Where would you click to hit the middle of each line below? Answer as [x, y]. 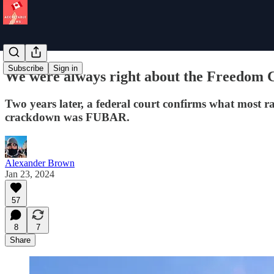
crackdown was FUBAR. [67, 117]
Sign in [65, 68]
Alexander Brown [40, 163]
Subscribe [26, 68]
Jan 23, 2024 [30, 174]
